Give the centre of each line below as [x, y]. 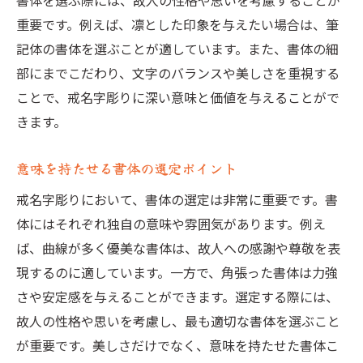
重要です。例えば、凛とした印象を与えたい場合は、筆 [177, 24]
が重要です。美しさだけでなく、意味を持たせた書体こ [177, 345]
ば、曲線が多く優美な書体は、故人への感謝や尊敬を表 [178, 248]
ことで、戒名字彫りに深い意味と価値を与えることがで [178, 97]
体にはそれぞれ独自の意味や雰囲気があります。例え [171, 224]
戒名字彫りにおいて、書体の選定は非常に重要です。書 [177, 199]
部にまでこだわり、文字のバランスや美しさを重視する [178, 73]
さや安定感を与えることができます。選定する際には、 [177, 297]
